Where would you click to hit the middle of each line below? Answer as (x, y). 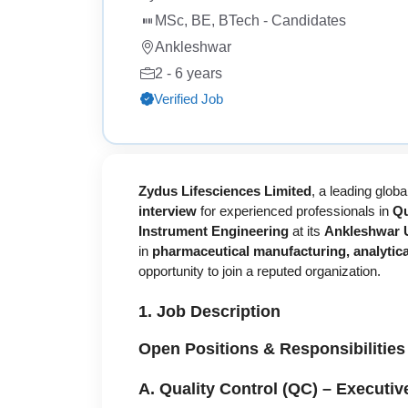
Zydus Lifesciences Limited (225, 191)
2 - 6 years (188, 73)
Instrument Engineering (214, 231)
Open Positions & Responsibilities (272, 348)
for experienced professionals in (295, 211)
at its (306, 231)
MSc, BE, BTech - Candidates (250, 20)
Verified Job (188, 98)
